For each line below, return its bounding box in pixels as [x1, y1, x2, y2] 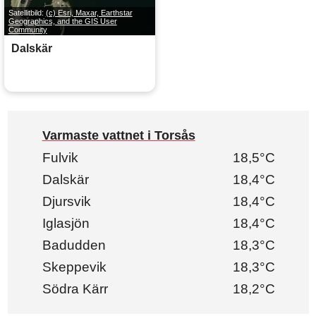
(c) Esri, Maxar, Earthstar [45, 8, 133, 17]
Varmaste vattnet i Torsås [42, 128, 195, 143]
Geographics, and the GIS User [8, 16, 117, 25]
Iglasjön [42, 216, 90, 231]
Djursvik [42, 194, 91, 209]
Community [8, 25, 47, 34]
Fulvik [42, 150, 78, 166]
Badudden [42, 238, 106, 253]
